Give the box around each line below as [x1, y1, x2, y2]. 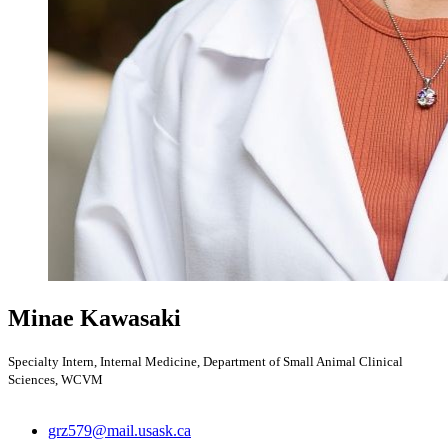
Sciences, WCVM [8, 371, 103, 387]
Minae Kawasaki [8, 304, 181, 331]
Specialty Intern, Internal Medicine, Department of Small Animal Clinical [8, 353, 403, 369]
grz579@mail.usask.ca [48, 421, 191, 439]
